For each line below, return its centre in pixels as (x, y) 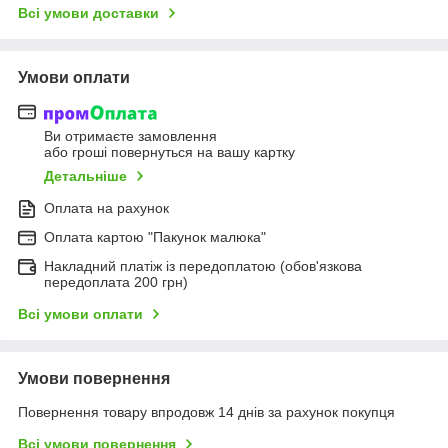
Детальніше (85, 175)
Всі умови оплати (80, 313)
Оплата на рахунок (106, 207)
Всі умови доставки (88, 13)
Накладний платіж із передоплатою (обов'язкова (203, 265)
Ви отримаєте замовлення (130, 135)
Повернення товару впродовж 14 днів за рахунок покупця (206, 411)
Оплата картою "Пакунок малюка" (155, 236)
